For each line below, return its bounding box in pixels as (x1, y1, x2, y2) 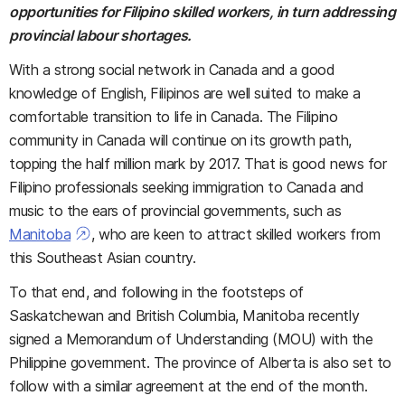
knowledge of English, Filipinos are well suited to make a (9, 84, 361, 102)
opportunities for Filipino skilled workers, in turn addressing (9, 3, 396, 21)
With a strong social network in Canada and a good (9, 61, 335, 79)
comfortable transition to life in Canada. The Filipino (9, 108, 338, 126)
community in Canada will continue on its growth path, (9, 131, 352, 149)
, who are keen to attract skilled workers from (91, 225, 381, 243)
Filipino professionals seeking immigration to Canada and (9, 178, 364, 196)
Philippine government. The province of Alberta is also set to (9, 353, 391, 372)
